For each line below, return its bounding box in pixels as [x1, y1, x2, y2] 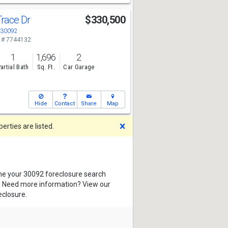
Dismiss [127, 120, 163, 132]
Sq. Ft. [37, 63, 55, 71]
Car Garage [63, 63, 95, 71]
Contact [54, 100, 75, 107]
